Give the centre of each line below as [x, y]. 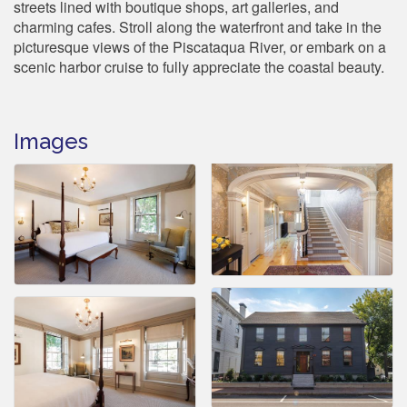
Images [51, 141]
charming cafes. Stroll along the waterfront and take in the [198, 26]
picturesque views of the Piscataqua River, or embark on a [200, 46]
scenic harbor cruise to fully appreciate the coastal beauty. [199, 66]
